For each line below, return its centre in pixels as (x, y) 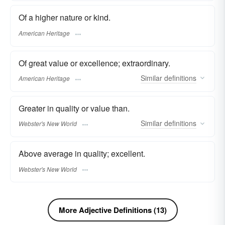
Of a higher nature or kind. (65, 18)
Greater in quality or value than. (74, 108)
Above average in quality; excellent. (82, 154)
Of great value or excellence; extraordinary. (94, 63)
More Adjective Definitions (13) (113, 210)
